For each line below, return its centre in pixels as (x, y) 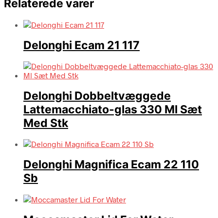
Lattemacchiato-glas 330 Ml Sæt (113, 110)
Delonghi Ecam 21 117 (82, 45)
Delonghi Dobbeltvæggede (97, 96)
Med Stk (46, 123)
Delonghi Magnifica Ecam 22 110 (111, 165)
